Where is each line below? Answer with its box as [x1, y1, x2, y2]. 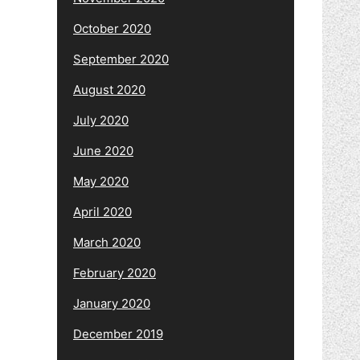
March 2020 [73, 234, 141, 250]
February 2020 [73, 264, 156, 280]
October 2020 [73, 20, 151, 36]
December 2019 [73, 325, 163, 342]
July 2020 [73, 112, 129, 128]
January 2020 [73, 295, 150, 311]
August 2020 [73, 81, 145, 97]
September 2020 [73, 51, 169, 67]
